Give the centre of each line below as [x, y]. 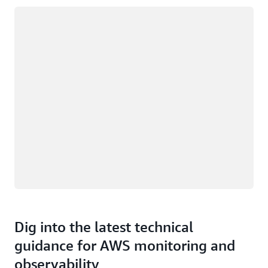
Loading [30, 13]
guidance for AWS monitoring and [125, 246]
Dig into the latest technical [104, 227]
